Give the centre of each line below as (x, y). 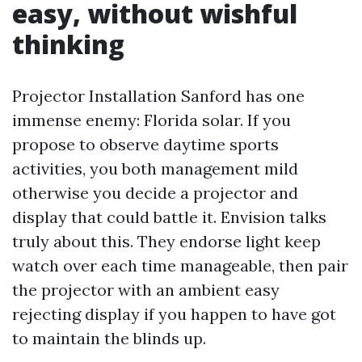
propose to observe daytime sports (145, 144)
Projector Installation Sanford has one (158, 96)
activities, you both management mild (155, 168)
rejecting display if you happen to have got (174, 314)
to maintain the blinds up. (109, 338)
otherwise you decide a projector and (155, 193)
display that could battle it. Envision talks (169, 217)
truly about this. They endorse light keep (166, 241)
